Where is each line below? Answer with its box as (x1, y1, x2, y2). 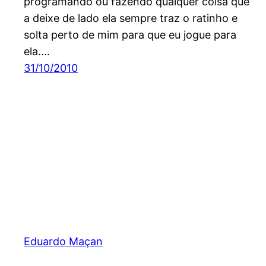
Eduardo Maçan (24, 235, 103, 248)
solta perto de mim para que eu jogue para (24, 28, 236, 42)
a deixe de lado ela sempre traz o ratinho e (24, 12, 237, 25)
